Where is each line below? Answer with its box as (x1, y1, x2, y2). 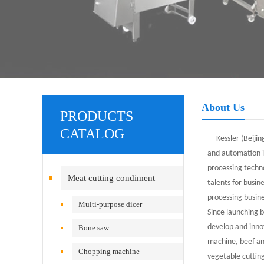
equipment (61, 197, 100, 206)
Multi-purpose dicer (78, 200, 143, 209)
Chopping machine (78, 247, 140, 256)
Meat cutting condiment (68, 173, 155, 183)
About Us (202, 101, 245, 113)
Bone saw (78, 223, 110, 232)
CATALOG (60, 126, 124, 141)
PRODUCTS (60, 108, 133, 124)
